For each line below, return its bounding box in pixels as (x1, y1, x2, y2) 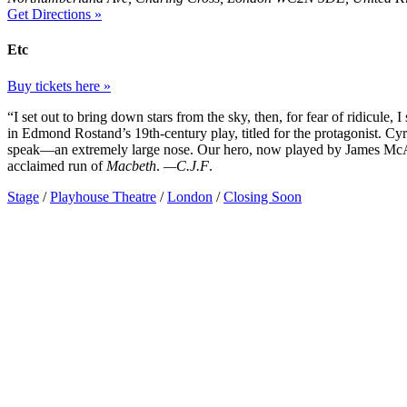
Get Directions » (7, 6, 102, 23)
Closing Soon (223, 188, 302, 204)
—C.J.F (164, 157, 209, 174)
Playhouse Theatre (50, 188, 156, 204)
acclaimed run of (7, 157, 106, 174)
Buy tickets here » (7, 77, 111, 94)
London (167, 188, 213, 204)
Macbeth (106, 157, 156, 174)
